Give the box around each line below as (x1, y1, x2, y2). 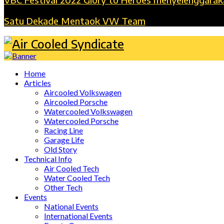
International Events (44, 210, 112, 220)
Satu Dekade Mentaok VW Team (4, 15, 145, 27)
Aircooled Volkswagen (44, 87, 121, 97)
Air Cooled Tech (44, 163, 99, 173)
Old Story (44, 144, 77, 154)
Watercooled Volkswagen (44, 106, 132, 116)
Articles (24, 77, 51, 87)
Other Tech (44, 182, 82, 192)
